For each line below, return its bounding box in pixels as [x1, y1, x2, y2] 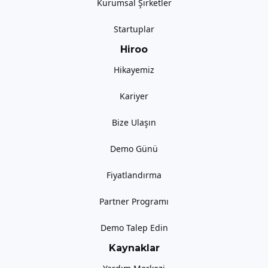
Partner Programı [99, 196, 169, 208]
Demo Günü [110, 143, 158, 155]
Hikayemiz [114, 64, 154, 76]
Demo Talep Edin [100, 222, 168, 234]
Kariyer [120, 90, 148, 102]
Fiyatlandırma [106, 169, 162, 181]
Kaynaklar [108, 242, 160, 254]
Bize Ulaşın [112, 117, 156, 129]
